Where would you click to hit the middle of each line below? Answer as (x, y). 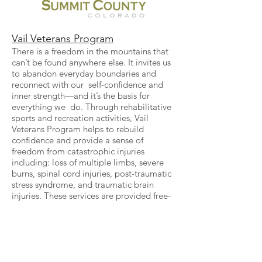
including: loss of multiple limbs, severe (88, 162)
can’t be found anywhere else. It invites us (91, 62)
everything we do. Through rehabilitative (92, 106)
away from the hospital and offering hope (92, 229)
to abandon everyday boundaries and (84, 73)
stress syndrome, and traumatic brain (83, 184)
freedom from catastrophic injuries (78, 151)
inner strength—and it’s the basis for (81, 95)
